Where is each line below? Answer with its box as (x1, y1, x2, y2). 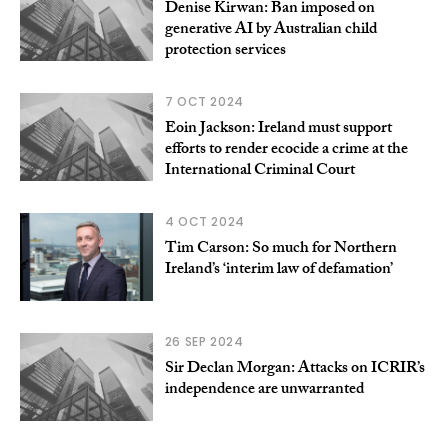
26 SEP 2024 (164, 333, 244, 351)
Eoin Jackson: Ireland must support (164, 116, 392, 144)
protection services (164, 38, 286, 66)
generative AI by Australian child (164, 17, 377, 45)
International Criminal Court (164, 158, 355, 186)
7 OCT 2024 (164, 93, 244, 111)
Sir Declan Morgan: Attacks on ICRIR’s (164, 356, 425, 384)
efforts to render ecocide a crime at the (164, 137, 408, 165)
